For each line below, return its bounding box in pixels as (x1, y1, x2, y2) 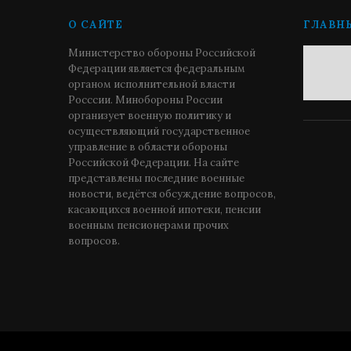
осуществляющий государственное (68, 125, 250, 138)
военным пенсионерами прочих (68, 219, 229, 232)
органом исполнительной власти (68, 78, 235, 91)
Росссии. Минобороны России (68, 93, 223, 107)
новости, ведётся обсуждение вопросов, (68, 187, 276, 201)
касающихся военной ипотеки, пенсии (68, 203, 261, 216)
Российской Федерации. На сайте (68, 156, 239, 169)
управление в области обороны (68, 140, 227, 154)
